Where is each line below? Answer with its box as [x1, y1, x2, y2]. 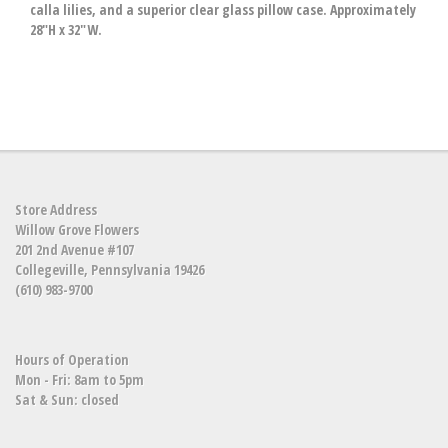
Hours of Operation [15, 350, 129, 369]
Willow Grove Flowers [15, 220, 139, 239]
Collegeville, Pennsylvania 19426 [15, 260, 204, 279]
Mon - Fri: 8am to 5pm [15, 370, 144, 389]
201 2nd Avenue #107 [15, 240, 134, 259]
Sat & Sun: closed [15, 390, 119, 409]
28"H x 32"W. [30, 20, 102, 39]
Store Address [15, 200, 97, 219]
